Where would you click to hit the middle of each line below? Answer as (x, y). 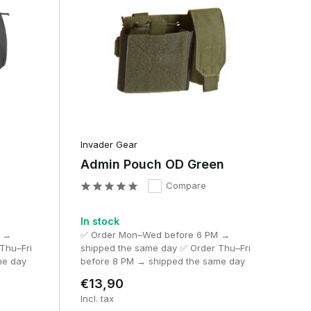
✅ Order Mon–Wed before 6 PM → (155, 235)
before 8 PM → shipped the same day (162, 261)
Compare (186, 186)
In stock (100, 221)
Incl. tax (97, 299)
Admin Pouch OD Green (152, 165)
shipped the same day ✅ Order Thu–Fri (165, 248)
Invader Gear (109, 145)
